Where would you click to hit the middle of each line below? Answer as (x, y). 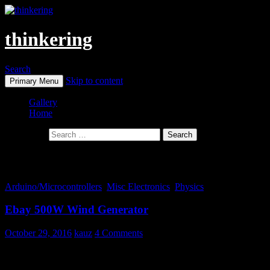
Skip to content (94, 80)
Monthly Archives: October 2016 (106, 161)
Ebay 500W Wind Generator (77, 210)
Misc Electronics (138, 186)
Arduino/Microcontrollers (53, 186)
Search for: (26, 134)
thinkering (49, 39)
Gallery (43, 102)
